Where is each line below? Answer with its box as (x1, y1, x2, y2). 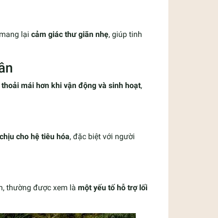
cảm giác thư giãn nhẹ (31, 29, 109, 39)
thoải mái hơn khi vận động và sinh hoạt (1, 80, 141, 90)
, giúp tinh (109, 29, 142, 39)
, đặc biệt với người (70, 131, 135, 141)
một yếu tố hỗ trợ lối (78, 182, 147, 192)
